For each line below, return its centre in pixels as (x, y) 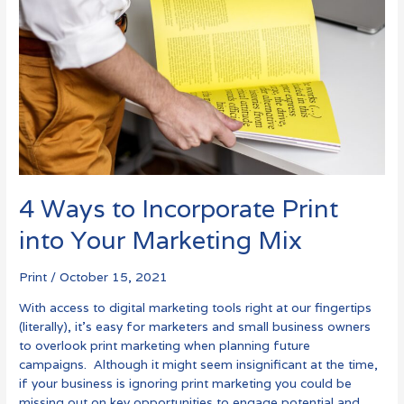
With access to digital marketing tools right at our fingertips (196, 307)
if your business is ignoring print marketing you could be (186, 383)
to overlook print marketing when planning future (165, 345)
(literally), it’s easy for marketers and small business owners (195, 326)
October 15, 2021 (114, 276)
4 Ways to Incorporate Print (179, 209)
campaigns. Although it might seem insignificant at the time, (199, 364)
